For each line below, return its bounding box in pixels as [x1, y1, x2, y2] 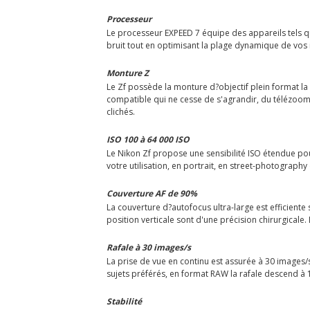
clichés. [107, 105, 135, 118]
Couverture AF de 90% [107, 187, 197, 199]
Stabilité [107, 295, 142, 307]
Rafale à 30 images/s [107, 241, 191, 253]
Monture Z [107, 66, 149, 79]
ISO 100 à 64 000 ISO [107, 133, 190, 145]
